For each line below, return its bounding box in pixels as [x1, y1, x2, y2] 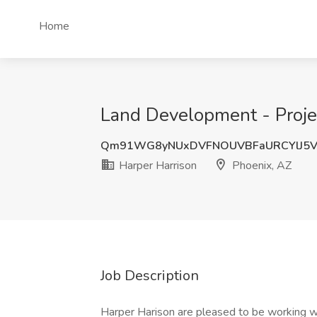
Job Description [100, 266, 199, 285]
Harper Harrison [116, 158, 197, 173]
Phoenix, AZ [229, 158, 292, 173]
